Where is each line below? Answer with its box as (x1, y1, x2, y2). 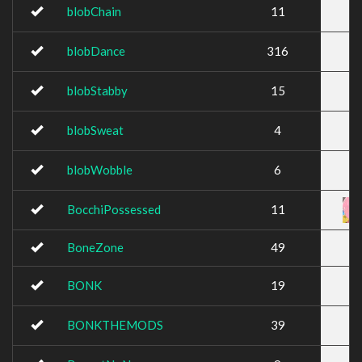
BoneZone (67, 240, 124, 255)
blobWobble (67, 162, 133, 177)
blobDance (67, 44, 125, 58)
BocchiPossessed (67, 202, 161, 217)
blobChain (67, 4, 121, 19)
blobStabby (67, 83, 128, 98)
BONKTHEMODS (67, 318, 163, 332)
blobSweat (67, 123, 124, 137)
